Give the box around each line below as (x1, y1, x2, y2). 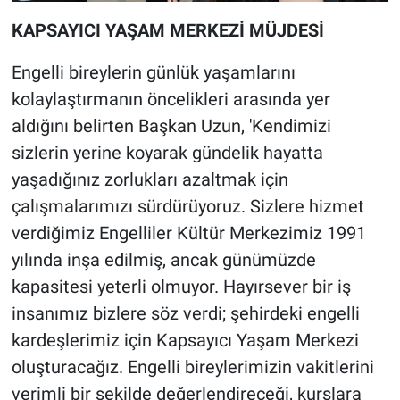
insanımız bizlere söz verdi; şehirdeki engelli (11, 302, 360, 324)
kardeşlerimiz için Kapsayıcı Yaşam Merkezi (11, 329, 359, 351)
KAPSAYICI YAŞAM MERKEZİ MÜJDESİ (11, 19, 324, 41)
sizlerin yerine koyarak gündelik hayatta (11, 141, 323, 163)
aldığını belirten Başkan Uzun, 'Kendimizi (11, 114, 331, 137)
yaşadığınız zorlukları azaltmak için (11, 168, 288, 190)
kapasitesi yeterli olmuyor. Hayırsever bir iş (11, 275, 351, 297)
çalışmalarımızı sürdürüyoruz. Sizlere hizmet (11, 195, 364, 217)
